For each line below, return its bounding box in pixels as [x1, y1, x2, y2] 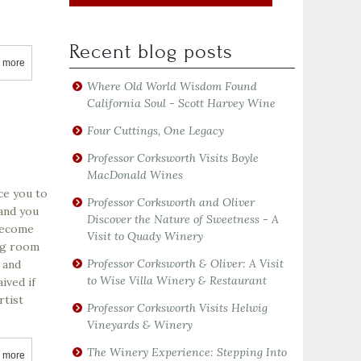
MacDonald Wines [87, 168, 183, 183]
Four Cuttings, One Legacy [87, 123, 224, 139]
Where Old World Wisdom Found [87, 79, 257, 94]
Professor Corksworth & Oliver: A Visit [87, 256, 284, 272]
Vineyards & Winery [87, 317, 193, 333]
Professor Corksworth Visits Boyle [87, 151, 259, 166]
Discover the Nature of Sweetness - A [87, 212, 279, 227]
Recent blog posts [69, 40, 233, 64]
